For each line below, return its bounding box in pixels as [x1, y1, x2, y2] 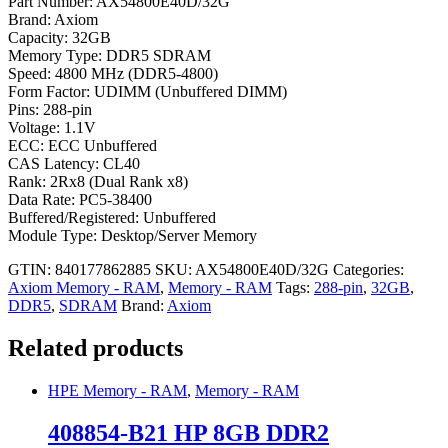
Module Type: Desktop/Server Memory [8, 227, 257, 245]
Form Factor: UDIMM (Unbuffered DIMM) [8, 83, 287, 101]
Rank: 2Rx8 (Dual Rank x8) [8, 173, 188, 191]
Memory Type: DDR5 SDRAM [8, 47, 211, 65]
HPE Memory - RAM [48, 382, 187, 400]
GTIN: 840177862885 [8, 261, 151, 279]
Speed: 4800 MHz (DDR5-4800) [8, 65, 218, 83]
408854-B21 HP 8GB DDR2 [48, 419, 329, 446]
